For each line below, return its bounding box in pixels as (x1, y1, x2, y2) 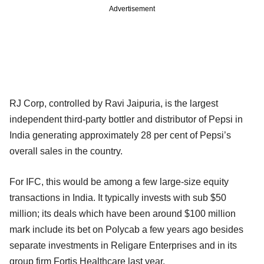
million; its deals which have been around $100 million (9, 208, 236, 219)
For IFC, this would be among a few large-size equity (9, 176, 229, 187)
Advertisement (109, 4, 155, 13)
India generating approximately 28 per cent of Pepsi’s (9, 130, 231, 140)
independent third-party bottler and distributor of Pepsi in (9, 114, 243, 124)
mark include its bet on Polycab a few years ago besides (9, 224, 243, 235)
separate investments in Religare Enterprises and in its (9, 240, 237, 250)
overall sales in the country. (9, 146, 123, 156)
